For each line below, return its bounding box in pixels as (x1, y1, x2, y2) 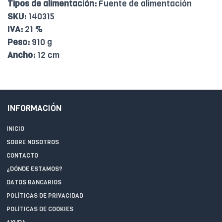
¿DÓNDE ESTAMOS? (6, 165, 62, 173)
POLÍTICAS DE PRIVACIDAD (6, 191, 83, 200)
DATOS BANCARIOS (6, 178, 61, 186)
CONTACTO (6, 151, 38, 160)
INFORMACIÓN (7, 102, 61, 114)
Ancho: (7, 49, 35, 61)
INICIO (6, 124, 24, 133)
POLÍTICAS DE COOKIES (6, 205, 73, 213)
